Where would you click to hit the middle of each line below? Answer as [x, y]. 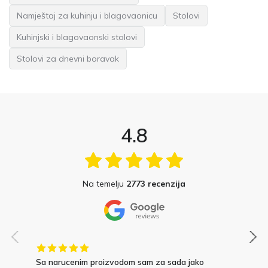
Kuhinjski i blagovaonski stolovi [77, 37]
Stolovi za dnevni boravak [68, 59]
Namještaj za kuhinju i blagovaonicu [87, 16]
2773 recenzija [156, 184]
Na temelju [104, 184]
